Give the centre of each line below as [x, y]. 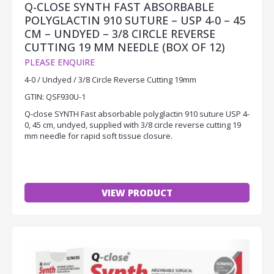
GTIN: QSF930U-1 [55, 97]
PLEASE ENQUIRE [60, 62]
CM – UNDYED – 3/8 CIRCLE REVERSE [120, 34]
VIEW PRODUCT [137, 193]
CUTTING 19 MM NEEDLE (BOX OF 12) [125, 47]
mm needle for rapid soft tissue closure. [98, 136]
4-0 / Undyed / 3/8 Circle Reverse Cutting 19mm [110, 80]
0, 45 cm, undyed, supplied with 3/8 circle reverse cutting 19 [133, 125]
